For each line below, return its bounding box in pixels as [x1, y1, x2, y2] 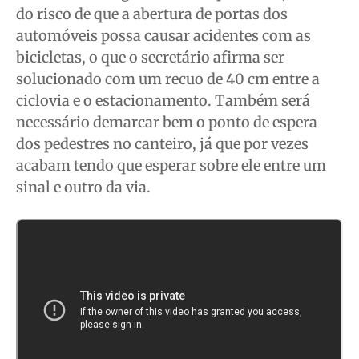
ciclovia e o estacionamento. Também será [16, 91, 310, 110]
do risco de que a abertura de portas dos [16, 4, 288, 23]
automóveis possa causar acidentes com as [16, 26, 311, 45]
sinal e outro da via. [16, 177, 151, 196]
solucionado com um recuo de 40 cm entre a [16, 69, 320, 88]
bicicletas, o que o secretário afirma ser [16, 47, 284, 67]
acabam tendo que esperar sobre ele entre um [16, 155, 326, 175]
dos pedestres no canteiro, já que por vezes [16, 134, 309, 153]
